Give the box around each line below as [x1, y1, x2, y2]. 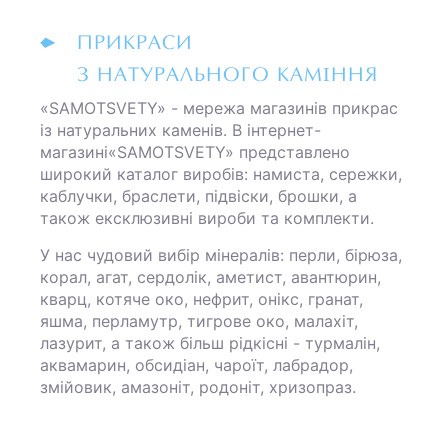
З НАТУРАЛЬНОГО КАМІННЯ [77, 66, 378, 87]
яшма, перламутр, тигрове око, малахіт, [40, 311, 358, 332]
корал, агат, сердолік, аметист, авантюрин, [40, 267, 381, 288]
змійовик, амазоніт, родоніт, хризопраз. [40, 377, 356, 398]
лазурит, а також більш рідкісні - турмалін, [40, 333, 380, 354]
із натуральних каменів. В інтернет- [40, 120, 321, 141]
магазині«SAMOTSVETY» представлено [40, 142, 350, 163]
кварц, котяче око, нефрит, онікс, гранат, [40, 289, 363, 310]
